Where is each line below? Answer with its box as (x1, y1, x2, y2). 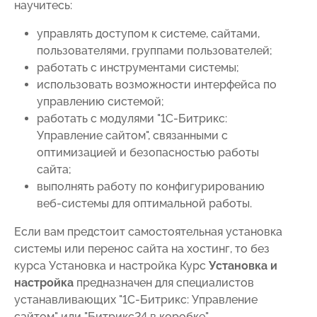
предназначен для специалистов (74, 275, 254, 289)
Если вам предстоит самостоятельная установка (14, 224, 282, 238)
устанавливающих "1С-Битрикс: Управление (14, 292, 258, 306)
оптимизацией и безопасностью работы (37, 145, 259, 159)
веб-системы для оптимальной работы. (37, 196, 252, 210)
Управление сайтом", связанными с (37, 128, 228, 142)
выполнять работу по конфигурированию (37, 179, 265, 193)
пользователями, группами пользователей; (37, 43, 272, 57)
